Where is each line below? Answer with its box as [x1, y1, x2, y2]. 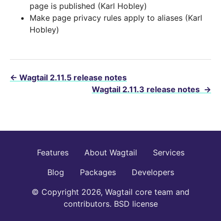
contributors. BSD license [63, 199, 158, 209]
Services [152, 147, 184, 158]
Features [37, 147, 69, 158]
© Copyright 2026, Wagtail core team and [32, 187, 189, 197]
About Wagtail [84, 147, 137, 158]
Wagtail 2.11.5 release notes [19, 73, 127, 83]
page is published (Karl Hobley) [30, 1, 147, 11]
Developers [131, 167, 174, 178]
